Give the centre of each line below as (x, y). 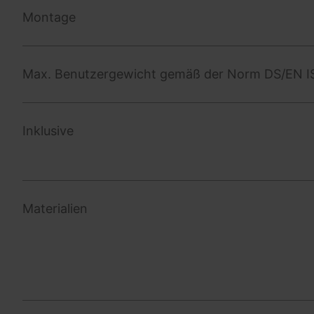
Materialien (55, 208)
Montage (49, 17)
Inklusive (48, 130)
